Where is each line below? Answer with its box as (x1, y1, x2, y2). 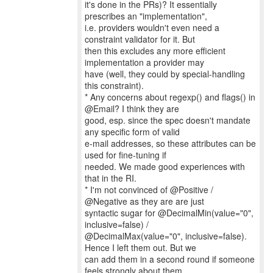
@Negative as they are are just (85, 195, 204, 207)
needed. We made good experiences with (85, 160, 245, 172)
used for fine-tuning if (85, 149, 166, 161)
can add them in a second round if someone (85, 253, 255, 265)
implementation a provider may (85, 56, 204, 68)
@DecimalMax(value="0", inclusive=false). (85, 230, 247, 242)
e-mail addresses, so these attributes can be (85, 137, 256, 149)
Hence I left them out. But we (85, 241, 196, 253)
